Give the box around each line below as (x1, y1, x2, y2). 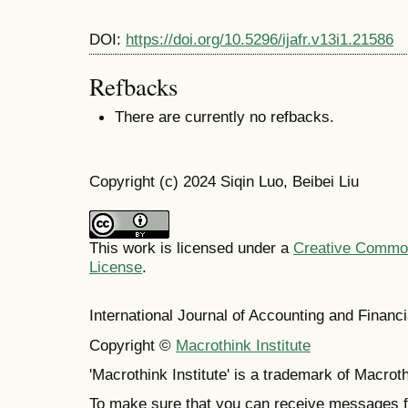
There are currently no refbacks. (115, 107, 334, 126)
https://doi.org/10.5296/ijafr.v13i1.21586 (126, 29, 393, 48)
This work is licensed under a (89, 239, 293, 258)
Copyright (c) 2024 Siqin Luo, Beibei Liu (89, 172, 359, 191)
